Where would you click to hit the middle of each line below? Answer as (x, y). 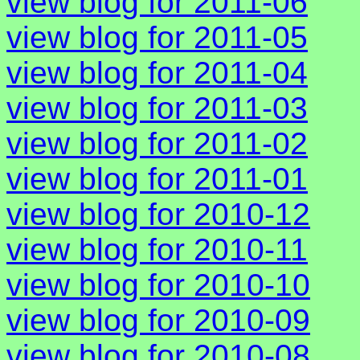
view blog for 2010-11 (157, 250)
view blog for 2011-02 (157, 144)
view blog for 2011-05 (157, 38)
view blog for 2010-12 (158, 215)
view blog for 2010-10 (158, 285)
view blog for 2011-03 (157, 108)
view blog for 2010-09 (158, 321)
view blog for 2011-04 (157, 73)
